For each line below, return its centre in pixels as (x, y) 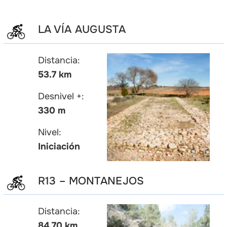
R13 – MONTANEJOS (91, 181)
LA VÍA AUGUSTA (82, 30)
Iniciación (59, 146)
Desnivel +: (61, 96)
